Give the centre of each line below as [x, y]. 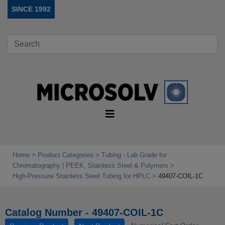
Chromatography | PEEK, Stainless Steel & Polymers [90, 166]
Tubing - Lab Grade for [134, 155]
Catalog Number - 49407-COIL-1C [84, 213]
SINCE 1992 [31, 9]
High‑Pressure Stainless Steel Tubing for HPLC [81, 176]
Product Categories [66, 155]
